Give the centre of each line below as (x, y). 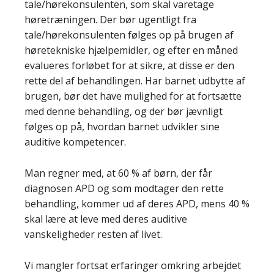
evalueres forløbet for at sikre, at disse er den (129, 65)
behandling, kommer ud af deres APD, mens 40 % (137, 204)
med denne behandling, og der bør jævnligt (124, 111)
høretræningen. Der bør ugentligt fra (110, 20)
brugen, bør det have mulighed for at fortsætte (133, 96)
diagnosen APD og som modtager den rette (124, 188)
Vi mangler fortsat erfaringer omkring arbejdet (133, 265)
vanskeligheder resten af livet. (93, 234)
